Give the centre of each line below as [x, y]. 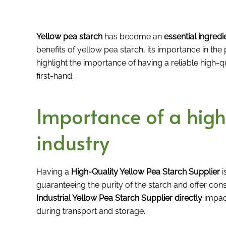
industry [73, 142]
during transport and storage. [91, 211]
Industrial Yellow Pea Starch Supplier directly [119, 198]
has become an [133, 36]
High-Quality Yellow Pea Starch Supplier [146, 172]
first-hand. [55, 76]
